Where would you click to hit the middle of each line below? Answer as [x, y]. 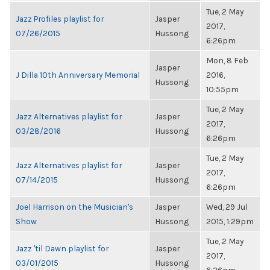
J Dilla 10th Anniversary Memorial [78, 75]
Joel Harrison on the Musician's [74, 207]
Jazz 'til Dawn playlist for [62, 248]
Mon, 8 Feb [227, 60]
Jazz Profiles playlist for [60, 19]
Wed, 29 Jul [227, 207]
